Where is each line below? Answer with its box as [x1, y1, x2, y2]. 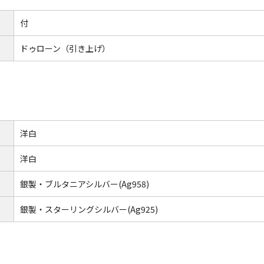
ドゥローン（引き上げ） [20, 42, 110, 54]
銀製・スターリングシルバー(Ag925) [20, 203, 158, 215]
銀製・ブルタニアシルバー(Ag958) [20, 178, 149, 190]
